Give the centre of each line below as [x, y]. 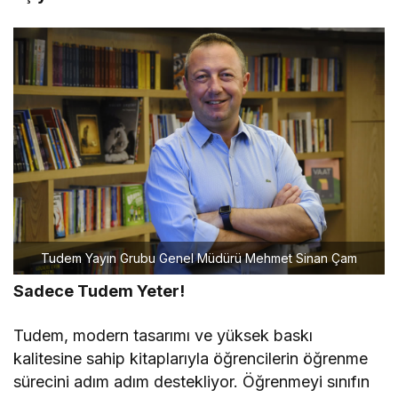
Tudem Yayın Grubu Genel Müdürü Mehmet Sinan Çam [199, 259]
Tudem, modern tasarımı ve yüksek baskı [163, 336]
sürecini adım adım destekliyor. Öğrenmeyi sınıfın [192, 382]
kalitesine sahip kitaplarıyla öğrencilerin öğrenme [191, 359]
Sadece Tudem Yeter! [99, 291]
